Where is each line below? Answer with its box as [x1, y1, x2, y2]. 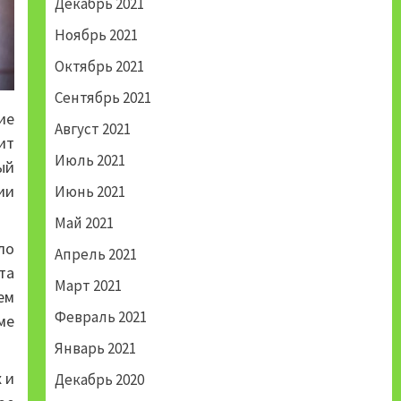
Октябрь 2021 [54, 56, 144, 77]
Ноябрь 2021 [54, 25, 138, 46]
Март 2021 [54, 276, 122, 296]
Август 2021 [54, 119, 131, 140]
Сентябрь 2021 [54, 88, 151, 108]
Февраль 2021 [54, 307, 147, 328]
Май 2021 [54, 213, 114, 234]
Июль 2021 [54, 150, 125, 171]
